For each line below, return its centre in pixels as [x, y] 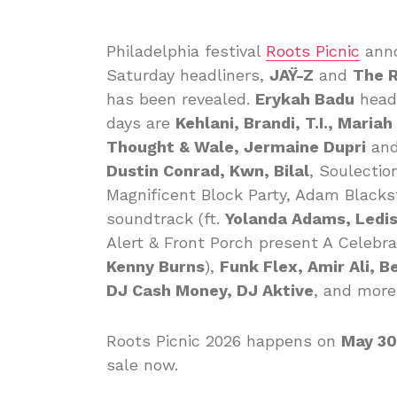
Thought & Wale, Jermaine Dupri [236, 147]
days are [141, 123]
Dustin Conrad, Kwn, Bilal [208, 171]
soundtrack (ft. [166, 218]
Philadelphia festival [186, 51]
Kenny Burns [156, 266]
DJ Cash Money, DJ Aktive [210, 290]
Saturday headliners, [188, 75]
